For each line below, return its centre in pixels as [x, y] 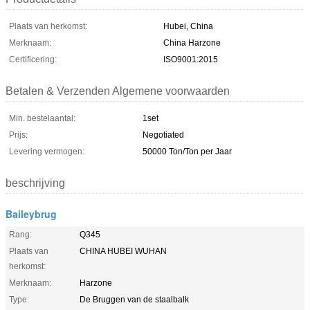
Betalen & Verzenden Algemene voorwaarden [118, 91]
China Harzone [192, 43]
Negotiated [163, 135]
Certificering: [33, 59]
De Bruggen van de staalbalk [134, 299]
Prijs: [18, 135]
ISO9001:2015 [191, 59]
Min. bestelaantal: [42, 118]
